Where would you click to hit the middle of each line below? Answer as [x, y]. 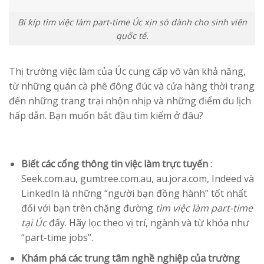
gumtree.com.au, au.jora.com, [146, 179]
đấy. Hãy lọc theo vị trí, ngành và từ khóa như [148, 223]
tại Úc [34, 223]
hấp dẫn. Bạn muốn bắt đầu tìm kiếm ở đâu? [106, 116]
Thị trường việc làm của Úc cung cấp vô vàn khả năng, [127, 72]
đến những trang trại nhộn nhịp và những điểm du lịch [130, 101]
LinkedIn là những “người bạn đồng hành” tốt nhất [134, 194]
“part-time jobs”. [57, 238]
